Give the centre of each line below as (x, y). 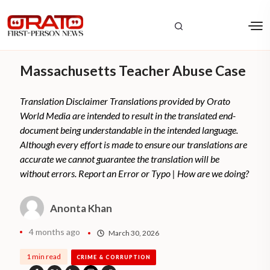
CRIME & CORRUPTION (114, 257)
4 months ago (55, 232)
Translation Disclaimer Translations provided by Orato (125, 101)
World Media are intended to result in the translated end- (128, 116)
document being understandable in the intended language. (129, 130)
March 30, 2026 (134, 233)
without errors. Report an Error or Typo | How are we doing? (135, 174)
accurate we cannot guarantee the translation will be (120, 159)
